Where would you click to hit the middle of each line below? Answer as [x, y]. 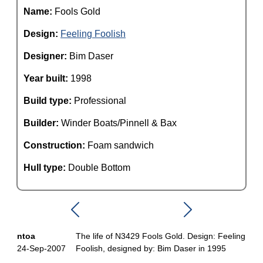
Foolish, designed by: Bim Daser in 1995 [151, 248]
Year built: [47, 78]
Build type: [49, 101]
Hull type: [46, 168]
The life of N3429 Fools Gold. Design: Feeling [161, 236]
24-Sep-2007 [41, 248]
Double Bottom [99, 168]
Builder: [42, 123]
